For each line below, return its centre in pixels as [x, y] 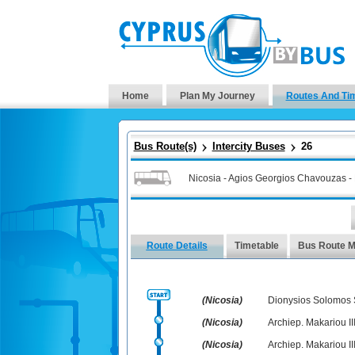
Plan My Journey [217, 96]
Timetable [256, 246]
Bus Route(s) [165, 146]
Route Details [177, 246]
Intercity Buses [248, 146]
